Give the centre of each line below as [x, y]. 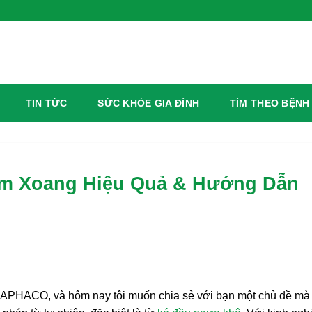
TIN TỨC [46, 103]
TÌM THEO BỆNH [270, 103]
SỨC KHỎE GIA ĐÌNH [149, 103]
